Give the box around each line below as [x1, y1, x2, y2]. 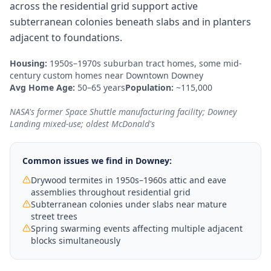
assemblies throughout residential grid [31, 186, 191, 198]
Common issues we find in [22, 155, 135, 166]
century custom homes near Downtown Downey [10, 70, 203, 81]
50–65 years [77, 82, 125, 93]
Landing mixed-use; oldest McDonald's [10, 118, 155, 129]
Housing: [10, 57, 47, 69]
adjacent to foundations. [10, 31, 122, 44]
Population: [125, 82, 174, 93]
